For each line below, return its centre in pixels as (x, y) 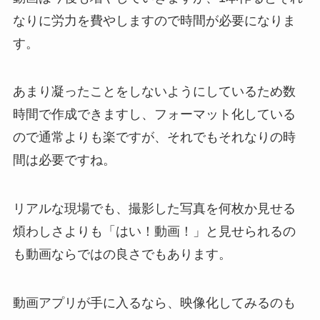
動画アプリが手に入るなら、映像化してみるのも (154, 303)
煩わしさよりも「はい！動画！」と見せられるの (154, 232)
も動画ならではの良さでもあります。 (122, 255)
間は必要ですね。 (64, 160)
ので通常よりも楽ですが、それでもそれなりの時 (154, 137)
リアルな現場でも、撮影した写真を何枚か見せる (154, 209)
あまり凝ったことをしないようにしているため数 (154, 92)
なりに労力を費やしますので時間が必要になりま (154, 20)
